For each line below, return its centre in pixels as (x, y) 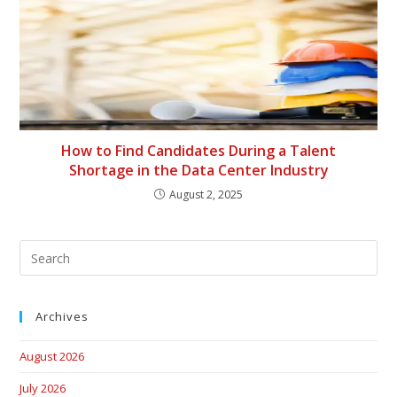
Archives (62, 316)
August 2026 (52, 356)
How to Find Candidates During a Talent (198, 151)
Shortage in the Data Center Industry (198, 170)
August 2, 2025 (206, 195)
